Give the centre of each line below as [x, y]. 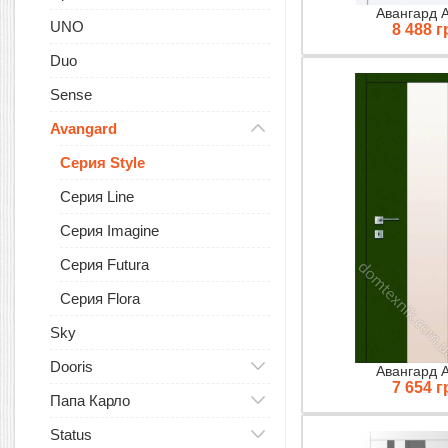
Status [71, 434]
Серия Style [102, 162]
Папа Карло [90, 400]
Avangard [83, 128]
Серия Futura [104, 264]
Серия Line [97, 196]
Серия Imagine [109, 230]
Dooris [71, 366]
